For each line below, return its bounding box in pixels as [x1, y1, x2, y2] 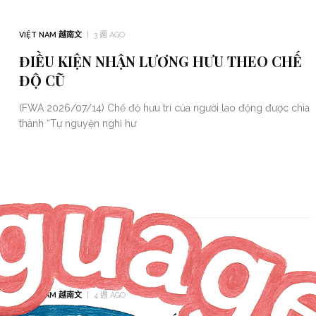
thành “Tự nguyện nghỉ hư [18, 117, 136, 129]
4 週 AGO [93, 290, 126, 300]
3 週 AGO [93, 30, 125, 39]
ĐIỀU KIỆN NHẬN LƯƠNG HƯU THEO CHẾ [18, 51, 302, 71]
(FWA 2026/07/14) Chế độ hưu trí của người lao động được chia [18, 102, 310, 114]
